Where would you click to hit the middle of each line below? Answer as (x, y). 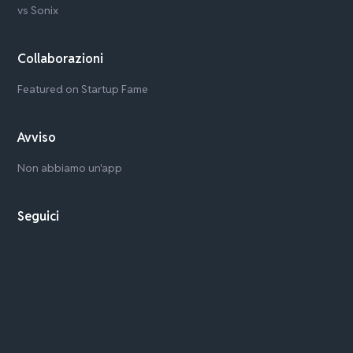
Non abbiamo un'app (70, 168)
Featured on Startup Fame (83, 89)
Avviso (37, 138)
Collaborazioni (61, 59)
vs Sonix (38, 11)
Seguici (39, 217)
